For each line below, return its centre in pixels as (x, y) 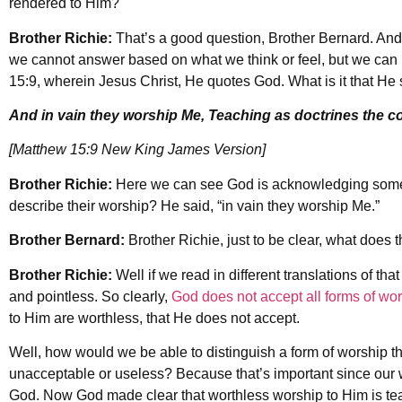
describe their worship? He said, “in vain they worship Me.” (194, 205)
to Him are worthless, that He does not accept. (156, 318)
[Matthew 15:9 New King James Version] (137, 150)
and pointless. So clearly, (90, 296)
